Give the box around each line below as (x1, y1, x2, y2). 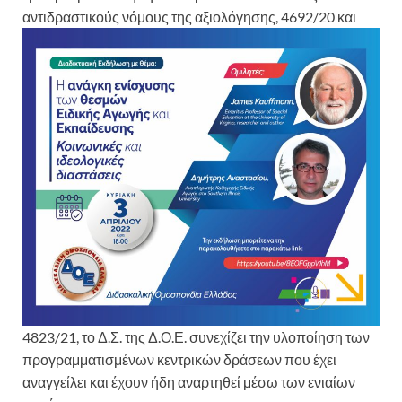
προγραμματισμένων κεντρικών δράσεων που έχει (22, 351, 336, 369)
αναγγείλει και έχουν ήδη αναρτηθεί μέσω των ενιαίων (22, 373, 355, 391)
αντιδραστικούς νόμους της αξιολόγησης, (22, 8, 278, 26)
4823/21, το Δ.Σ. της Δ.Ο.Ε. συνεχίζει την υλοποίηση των (22, 328, 370, 346)
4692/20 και (278, 8, 356, 26)
